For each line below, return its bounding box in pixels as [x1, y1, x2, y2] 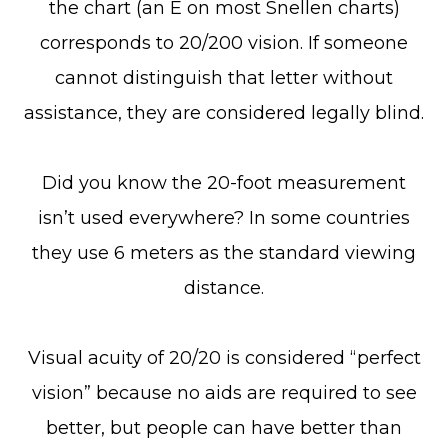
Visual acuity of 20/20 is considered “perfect [27, 347, 421, 369]
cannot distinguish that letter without [55, 67, 393, 89]
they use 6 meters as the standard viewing [32, 242, 416, 264]
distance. [184, 277, 264, 299]
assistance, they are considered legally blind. [24, 102, 424, 124]
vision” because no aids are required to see [31, 382, 417, 404]
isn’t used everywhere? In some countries [38, 207, 410, 229]
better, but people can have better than [46, 417, 402, 439]
